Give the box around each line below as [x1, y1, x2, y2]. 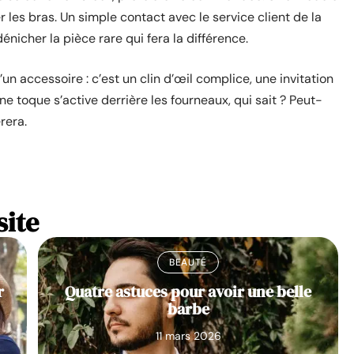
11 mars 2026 [155, 329, 221, 343]
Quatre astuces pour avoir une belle [65, 281, 311, 303]
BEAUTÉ [168, 256, 208, 269]
